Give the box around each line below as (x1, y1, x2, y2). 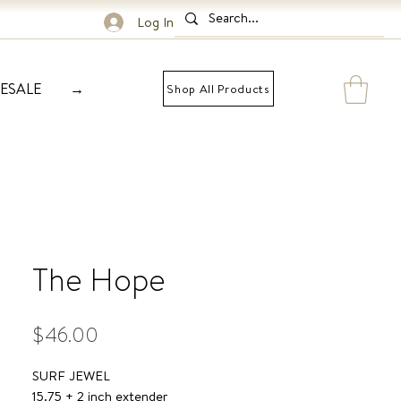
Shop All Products (166, 81, 270, 97)
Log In (137, 13, 175, 31)
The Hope (32, 258, 166, 303)
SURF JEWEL (32, 366, 110, 385)
